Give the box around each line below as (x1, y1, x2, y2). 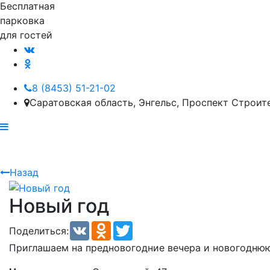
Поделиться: (9, 224, 69, 237)
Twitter (133, 219, 165, 232)
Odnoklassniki (111, 219, 174, 232)
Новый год (9, 193, 109, 218)
